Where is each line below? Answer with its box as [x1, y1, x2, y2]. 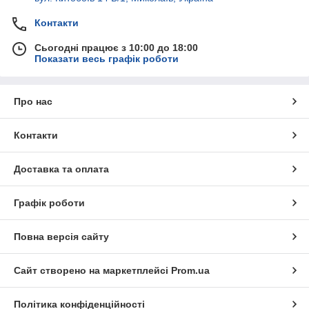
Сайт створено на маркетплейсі [14, 264, 171, 276]
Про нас [14, 95, 52, 107]
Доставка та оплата [14, 163, 109, 175]
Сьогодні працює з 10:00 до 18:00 [34, 41, 198, 53]
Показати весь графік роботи [34, 52, 179, 64]
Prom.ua [171, 264, 210, 276]
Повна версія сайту [14, 230, 109, 242]
